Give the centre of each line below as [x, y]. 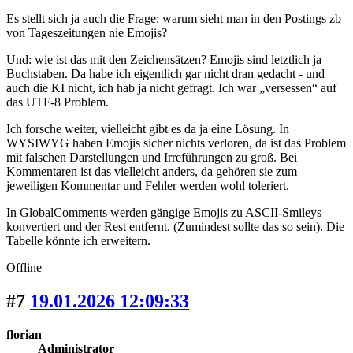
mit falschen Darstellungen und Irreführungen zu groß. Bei [152, 158]
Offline [24, 268]
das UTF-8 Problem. [58, 102]
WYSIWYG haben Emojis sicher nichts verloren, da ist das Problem [176, 143]
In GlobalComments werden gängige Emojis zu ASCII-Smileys [164, 213]
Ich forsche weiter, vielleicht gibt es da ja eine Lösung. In [148, 129]
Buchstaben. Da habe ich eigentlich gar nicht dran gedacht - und [165, 74]
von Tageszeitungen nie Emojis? [87, 33]
